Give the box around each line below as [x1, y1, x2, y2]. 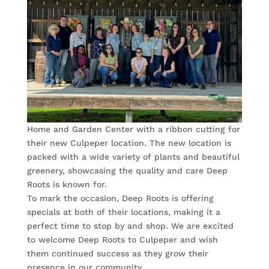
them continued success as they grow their [26, 249, 208, 259]
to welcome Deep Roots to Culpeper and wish [26, 235, 218, 245]
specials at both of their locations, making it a [26, 207, 220, 217]
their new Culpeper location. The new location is [26, 138, 231, 148]
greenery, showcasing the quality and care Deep [26, 166, 228, 176]
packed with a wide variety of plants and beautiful [26, 152, 240, 162]
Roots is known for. [26, 180, 107, 190]
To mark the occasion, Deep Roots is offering [26, 193, 214, 204]
